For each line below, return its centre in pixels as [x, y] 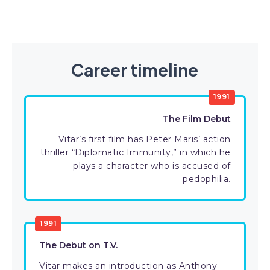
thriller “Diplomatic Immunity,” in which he [136, 152]
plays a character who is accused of [152, 166]
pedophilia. [207, 179]
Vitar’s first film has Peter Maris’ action [144, 139]
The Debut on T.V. [78, 245]
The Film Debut [196, 119]
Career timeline [135, 70]
